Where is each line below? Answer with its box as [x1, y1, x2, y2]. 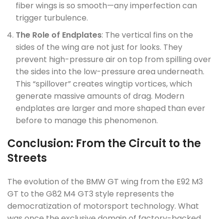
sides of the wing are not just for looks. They [16, 42, 182, 53]
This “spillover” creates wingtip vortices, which [16, 78, 192, 89]
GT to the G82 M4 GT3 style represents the [7, 188, 174, 199]
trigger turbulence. [16, 12, 88, 23]
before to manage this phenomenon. [16, 115, 158, 126]
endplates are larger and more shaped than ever [16, 103, 205, 114]
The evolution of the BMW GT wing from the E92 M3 [7, 176, 203, 187]
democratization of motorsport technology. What [7, 200, 199, 212]
